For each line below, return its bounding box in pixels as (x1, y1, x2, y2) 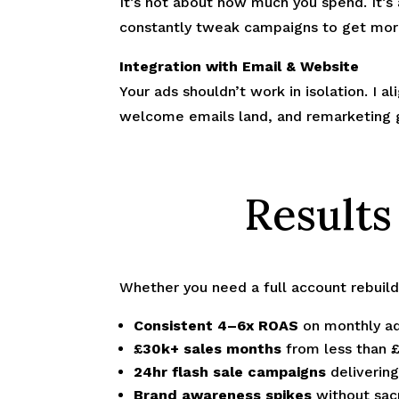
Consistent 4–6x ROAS (134, 316, 299, 334)
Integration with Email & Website (119, 57, 360, 75)
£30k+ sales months (134, 339, 282, 357)
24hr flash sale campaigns (134, 362, 327, 380)
